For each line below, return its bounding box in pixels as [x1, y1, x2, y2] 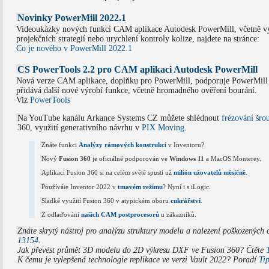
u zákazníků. [159, 211, 197, 219]
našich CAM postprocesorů [81, 211, 160, 219]
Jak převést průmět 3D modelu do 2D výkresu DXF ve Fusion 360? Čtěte [17, 246, 266, 255]
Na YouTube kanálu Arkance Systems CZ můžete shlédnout [17, 113, 222, 122]
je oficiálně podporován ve [91, 155, 170, 163]
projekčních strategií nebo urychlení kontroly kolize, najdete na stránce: [16, 34, 259, 43]
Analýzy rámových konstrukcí [79, 141, 167, 148]
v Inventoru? [166, 141, 205, 148]
